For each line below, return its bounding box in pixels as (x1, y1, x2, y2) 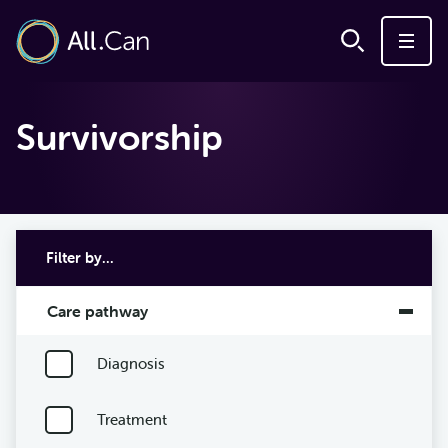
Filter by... (46, 247, 114, 267)
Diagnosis (96, 353, 165, 373)
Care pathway (47, 300, 148, 321)
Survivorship (16, 115, 223, 159)
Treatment (96, 409, 167, 429)
